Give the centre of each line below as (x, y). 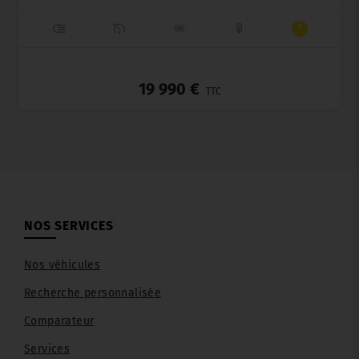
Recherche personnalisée (93, 293)
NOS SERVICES (69, 226)
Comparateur (59, 321)
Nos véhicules (63, 265)
